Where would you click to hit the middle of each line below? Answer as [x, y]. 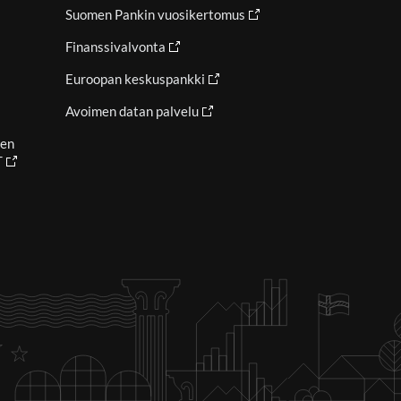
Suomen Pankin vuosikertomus [155, 15]
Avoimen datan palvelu [132, 111]
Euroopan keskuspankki [135, 79]
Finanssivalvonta [115, 47]
